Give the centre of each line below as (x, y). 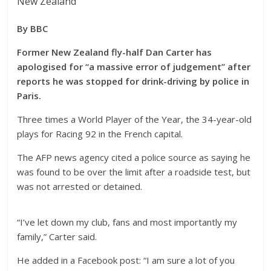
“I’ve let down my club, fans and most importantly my (127, 222)
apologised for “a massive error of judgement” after (134, 67)
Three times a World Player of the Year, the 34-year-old (135, 119)
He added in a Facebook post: (79, 260)
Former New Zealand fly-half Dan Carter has (115, 52)
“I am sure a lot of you (188, 260)
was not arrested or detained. (80, 187)
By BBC (33, 29)
